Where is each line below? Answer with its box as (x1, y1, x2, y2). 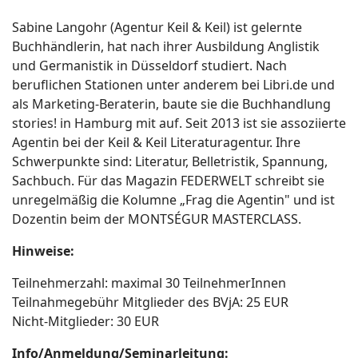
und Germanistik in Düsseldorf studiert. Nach (12, 56, 287, 74)
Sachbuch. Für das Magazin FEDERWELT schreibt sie (12, 171, 324, 189)
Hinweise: (12, 241, 74, 260)
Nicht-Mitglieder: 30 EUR (12, 312, 159, 330)
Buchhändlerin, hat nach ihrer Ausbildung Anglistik (12, 37, 320, 55)
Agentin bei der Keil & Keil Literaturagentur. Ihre (12, 133, 300, 151)
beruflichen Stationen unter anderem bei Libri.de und (12, 75, 335, 93)
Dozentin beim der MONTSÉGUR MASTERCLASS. (12, 209, 301, 228)
